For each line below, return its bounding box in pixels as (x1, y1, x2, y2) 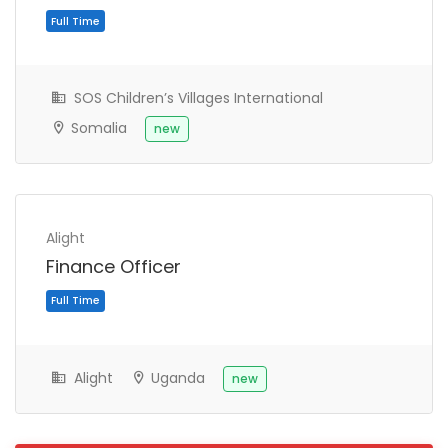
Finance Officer (46, 254, 181, 280)
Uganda (147, 368, 205, 389)
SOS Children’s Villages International (70, 88, 323, 109)
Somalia (67, 118, 127, 139)
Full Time (60, 347, 118, 366)
